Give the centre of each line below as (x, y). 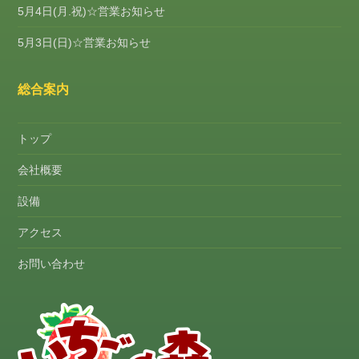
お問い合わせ (52, 263)
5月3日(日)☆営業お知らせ (85, 42)
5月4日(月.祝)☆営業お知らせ (92, 11)
